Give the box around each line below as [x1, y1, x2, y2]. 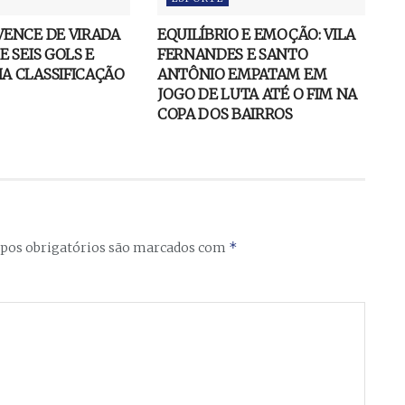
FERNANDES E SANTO [156, 45, 308, 64]
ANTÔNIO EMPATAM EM [156, 65, 327, 84]
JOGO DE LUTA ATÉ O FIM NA [156, 85, 357, 104]
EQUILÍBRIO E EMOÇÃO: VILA [156, 25, 355, 44]
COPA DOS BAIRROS [156, 105, 293, 124]
